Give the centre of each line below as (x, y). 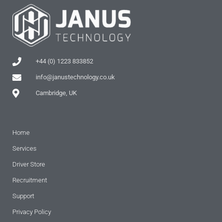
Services (25, 148)
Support (23, 196)
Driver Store (29, 164)
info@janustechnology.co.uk (75, 77)
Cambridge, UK (56, 93)
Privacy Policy (32, 212)
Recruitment (30, 180)
